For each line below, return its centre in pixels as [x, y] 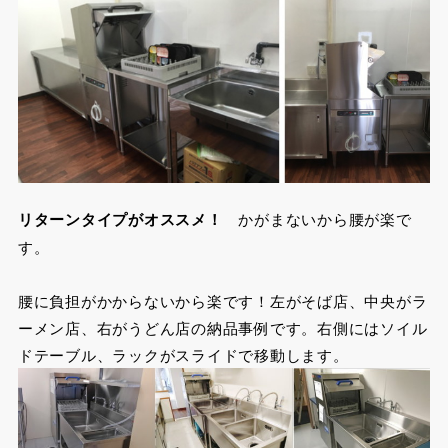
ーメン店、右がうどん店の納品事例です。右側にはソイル [222, 328]
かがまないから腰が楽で [317, 219]
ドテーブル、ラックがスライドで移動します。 [183, 355]
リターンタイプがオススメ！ [120, 219]
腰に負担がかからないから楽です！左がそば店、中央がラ [222, 301]
